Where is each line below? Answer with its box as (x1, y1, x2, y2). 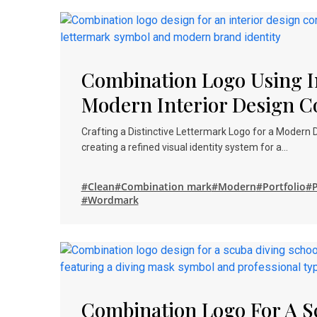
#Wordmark (81, 193, 139, 207)
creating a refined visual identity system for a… (81, 142, 288, 153)
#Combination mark (114, 180, 212, 193)
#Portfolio (255, 180, 306, 193)
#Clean (81, 180, 115, 193)
